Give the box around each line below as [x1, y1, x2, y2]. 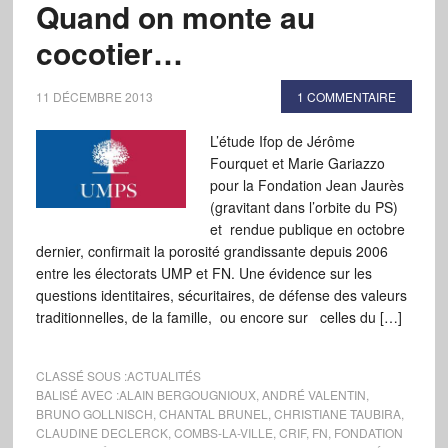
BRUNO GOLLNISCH [35, 405, 153, 422]
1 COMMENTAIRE [297, 88, 397, 105]
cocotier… [35, 31, 183, 74]
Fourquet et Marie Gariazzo [209, 153, 385, 173]
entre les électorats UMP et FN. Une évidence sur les [35, 263, 372, 283]
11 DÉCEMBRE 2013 [35, 88, 153, 105]
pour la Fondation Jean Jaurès [209, 175, 404, 195]
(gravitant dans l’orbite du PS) [209, 197, 398, 217]
